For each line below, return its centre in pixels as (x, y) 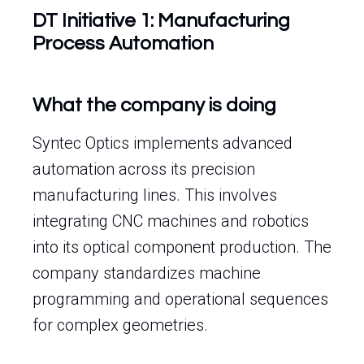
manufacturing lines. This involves (155, 195)
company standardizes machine (147, 273)
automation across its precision (144, 169)
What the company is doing (154, 105)
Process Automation (123, 43)
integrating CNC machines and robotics (171, 221)
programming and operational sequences (180, 299)
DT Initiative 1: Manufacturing (161, 21)
